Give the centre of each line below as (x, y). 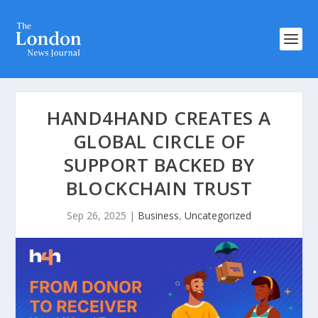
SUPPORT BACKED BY (159, 165)
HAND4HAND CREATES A (159, 118)
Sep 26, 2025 (97, 215)
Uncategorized (218, 215)
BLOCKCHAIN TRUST (159, 188)
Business (158, 215)
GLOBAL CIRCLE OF (159, 141)
